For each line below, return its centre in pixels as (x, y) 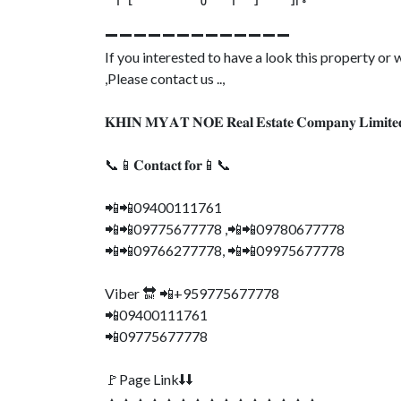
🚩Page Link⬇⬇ (149, 379)
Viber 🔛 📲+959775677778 (192, 293)
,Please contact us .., (165, 78)
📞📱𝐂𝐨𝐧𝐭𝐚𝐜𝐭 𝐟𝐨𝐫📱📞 (168, 164)
